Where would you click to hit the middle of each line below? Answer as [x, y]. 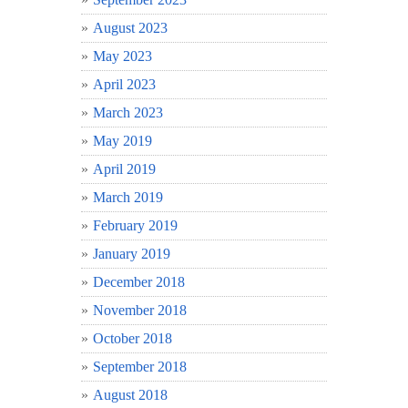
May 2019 [122, 140]
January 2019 [132, 253]
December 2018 [139, 281]
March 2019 [128, 197]
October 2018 [133, 338]
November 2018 [140, 310]
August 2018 [130, 394]
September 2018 [140, 366]
